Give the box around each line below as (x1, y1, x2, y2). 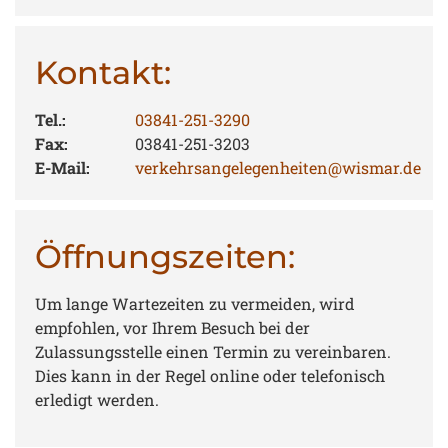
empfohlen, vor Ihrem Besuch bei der (35, 317, 310, 339)
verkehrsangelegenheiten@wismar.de (135, 157, 421, 179)
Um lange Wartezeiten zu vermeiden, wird (35, 293, 355, 315)
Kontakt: (35, 53, 171, 93)
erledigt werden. (35, 389, 159, 411)
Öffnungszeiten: (35, 237, 295, 277)
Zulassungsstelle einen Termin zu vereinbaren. (35, 341, 391, 363)
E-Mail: (35, 157, 90, 179)
